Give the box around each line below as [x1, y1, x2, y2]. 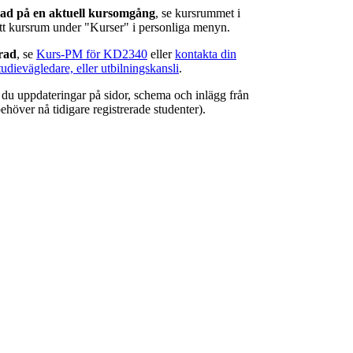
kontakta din [175, 47, 236, 61]
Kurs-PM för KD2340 [36, 47, 147, 61]
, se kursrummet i [155, 6, 240, 20]
